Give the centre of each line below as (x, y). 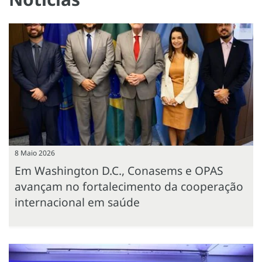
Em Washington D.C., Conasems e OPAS (119, 171)
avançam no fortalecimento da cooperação (129, 187)
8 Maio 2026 (35, 153)
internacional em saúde (77, 202)
